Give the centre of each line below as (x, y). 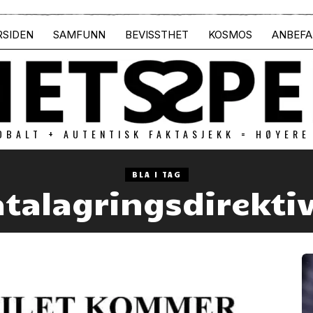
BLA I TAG (156, 174)
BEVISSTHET (157, 35)
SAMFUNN (79, 35)
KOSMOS (230, 35)
